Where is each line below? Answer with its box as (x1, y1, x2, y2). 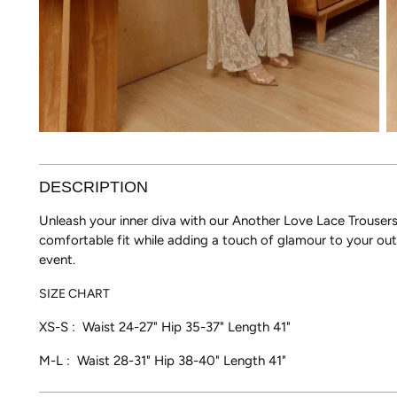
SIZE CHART (39, 285, 111, 301)
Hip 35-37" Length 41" (158, 318, 292, 335)
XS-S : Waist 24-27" (39, 318, 159, 335)
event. (39, 251, 80, 268)
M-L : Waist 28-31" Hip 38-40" (39, 352, 221, 369)
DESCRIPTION (39, 178, 149, 197)
